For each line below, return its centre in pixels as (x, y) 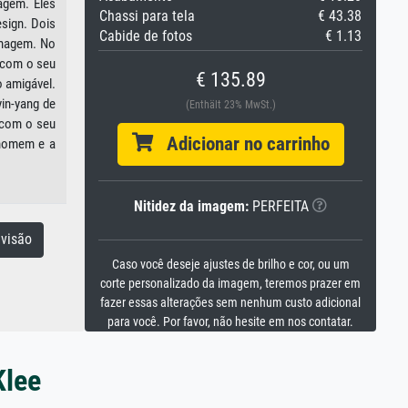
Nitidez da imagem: (191, 206)
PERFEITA (279, 206)
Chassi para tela (147, 16)
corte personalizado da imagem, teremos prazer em (230, 284)
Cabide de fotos (146, 36)
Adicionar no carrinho (241, 144)
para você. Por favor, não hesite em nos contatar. (230, 322)
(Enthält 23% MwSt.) (230, 105)
